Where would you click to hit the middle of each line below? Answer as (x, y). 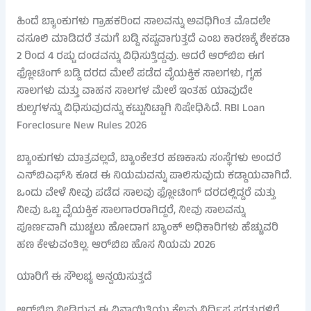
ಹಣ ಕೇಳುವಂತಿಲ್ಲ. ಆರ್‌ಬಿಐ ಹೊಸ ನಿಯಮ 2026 (116, 245)
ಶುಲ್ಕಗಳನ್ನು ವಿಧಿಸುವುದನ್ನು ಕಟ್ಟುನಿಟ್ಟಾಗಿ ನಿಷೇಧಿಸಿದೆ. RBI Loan (140, 109)
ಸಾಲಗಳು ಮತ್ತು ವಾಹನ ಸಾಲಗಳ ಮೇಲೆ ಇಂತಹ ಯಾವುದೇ (134, 92)
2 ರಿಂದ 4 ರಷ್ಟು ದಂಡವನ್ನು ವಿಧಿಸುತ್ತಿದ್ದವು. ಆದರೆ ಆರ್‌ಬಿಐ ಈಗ (140, 57)
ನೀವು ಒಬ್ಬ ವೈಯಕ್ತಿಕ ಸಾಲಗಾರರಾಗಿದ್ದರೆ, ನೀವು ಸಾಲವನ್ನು (131, 211)
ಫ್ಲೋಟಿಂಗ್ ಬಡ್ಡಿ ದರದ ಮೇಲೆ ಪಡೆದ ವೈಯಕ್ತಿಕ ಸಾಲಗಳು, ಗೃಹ (139, 75)
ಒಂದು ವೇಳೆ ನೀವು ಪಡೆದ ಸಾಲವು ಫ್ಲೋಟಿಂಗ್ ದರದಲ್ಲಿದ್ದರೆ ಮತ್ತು (146, 193)
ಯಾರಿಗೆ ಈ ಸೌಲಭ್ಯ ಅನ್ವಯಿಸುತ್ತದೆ (84, 277)
